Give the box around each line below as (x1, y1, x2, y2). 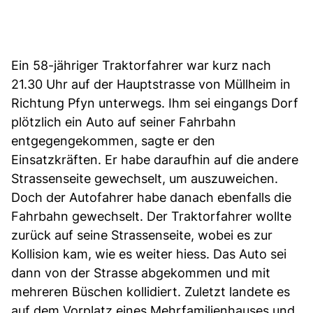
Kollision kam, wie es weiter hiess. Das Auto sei (11, 246, 286, 261)
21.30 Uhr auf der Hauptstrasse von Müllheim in (11, 76, 291, 92)
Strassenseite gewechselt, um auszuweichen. (11, 170, 278, 186)
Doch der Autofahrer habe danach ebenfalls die (11, 189, 291, 205)
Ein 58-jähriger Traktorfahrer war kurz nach (11, 57, 271, 73)
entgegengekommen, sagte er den (11, 133, 215, 148)
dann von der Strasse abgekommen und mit (11, 265, 270, 280)
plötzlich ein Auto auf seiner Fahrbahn (11, 114, 236, 129)
